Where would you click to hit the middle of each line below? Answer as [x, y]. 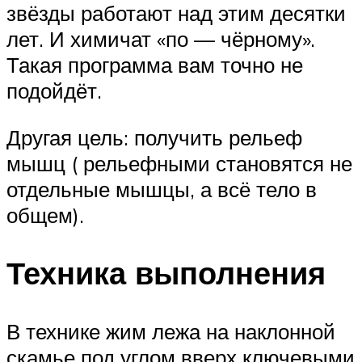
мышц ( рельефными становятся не [179, 163]
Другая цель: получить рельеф [154, 137]
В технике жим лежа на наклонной [171, 332]
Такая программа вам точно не [155, 64]
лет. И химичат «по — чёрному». [161, 38]
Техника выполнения [166, 273]
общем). [45, 215]
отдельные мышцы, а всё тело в [162, 189]
